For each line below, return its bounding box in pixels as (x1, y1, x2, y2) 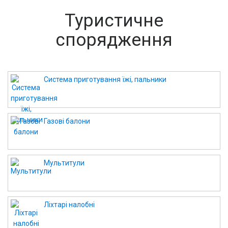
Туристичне (65, 10, 163, 31)
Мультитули (44, 159, 84, 167)
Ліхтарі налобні (44, 201, 95, 209)
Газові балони (44, 117, 90, 125)
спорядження (55, 30, 173, 50)
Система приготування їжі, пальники (44, 75, 166, 83)
